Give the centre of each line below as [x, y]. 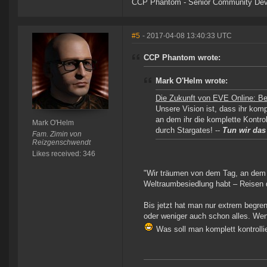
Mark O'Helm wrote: [192, 81]
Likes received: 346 [63, 154]
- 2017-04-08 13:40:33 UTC [187, 36]
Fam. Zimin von [57, 134]
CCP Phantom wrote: [182, 58]
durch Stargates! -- [189, 131]
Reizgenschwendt [61, 143]
